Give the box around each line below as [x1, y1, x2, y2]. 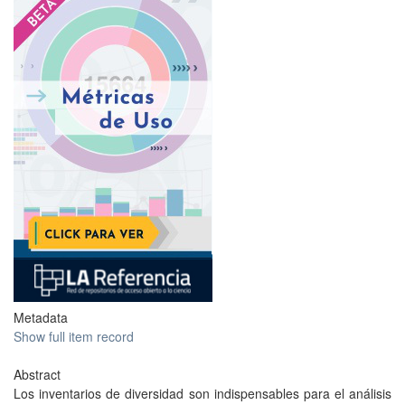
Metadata [14, 308, 68, 326]
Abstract [14, 365, 61, 383]
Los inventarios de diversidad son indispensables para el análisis [14, 384, 391, 402]
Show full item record [14, 327, 134, 345]
